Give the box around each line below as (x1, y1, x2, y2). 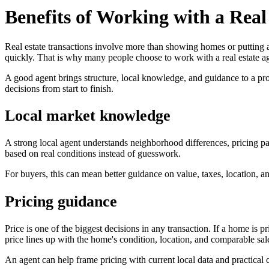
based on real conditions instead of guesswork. (5, 148, 181, 159)
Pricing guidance (5, 192, 117, 210)
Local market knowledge (5, 107, 171, 125)
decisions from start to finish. (5, 83, 113, 94)
